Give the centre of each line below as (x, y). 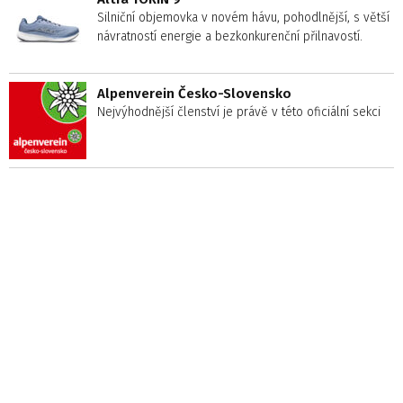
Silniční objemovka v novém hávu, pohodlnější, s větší (243, 18)
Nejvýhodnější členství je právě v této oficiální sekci (239, 112)
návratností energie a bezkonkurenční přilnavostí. (230, 37)
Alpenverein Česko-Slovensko (194, 94)
